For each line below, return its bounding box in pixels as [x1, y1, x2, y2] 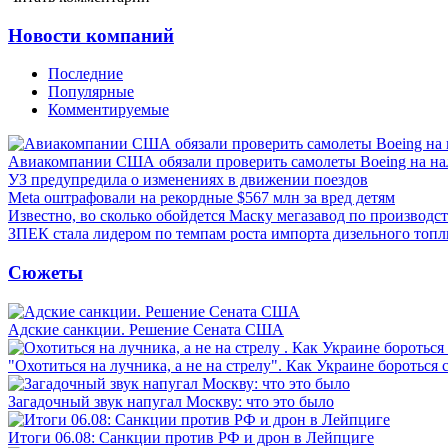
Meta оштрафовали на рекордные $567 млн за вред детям [8, 189, 395, 207]
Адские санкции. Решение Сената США [8, 320, 284, 338]
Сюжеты [8, 261, 83, 283]
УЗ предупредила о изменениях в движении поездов [8, 171, 368, 189]
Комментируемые [48, 101, 169, 119]
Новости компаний [8, 24, 174, 46]
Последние [48, 65, 123, 83]
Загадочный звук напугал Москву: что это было [8, 392, 334, 410]
